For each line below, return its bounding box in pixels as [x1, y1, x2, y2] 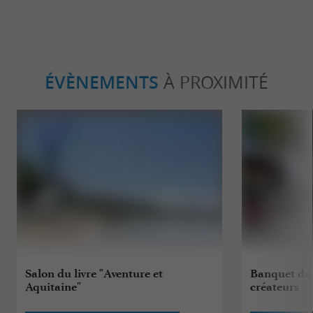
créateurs [250, 279, 300, 293]
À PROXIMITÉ [159, 70, 268, 94]
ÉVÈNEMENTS [45, 70, 159, 94]
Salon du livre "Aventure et [25, 265, 163, 280]
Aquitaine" [25, 279, 82, 293]
